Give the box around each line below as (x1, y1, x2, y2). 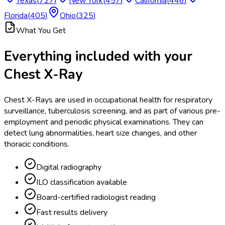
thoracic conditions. (4, 139, 69, 150)
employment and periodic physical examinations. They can (4, 117, 203, 128)
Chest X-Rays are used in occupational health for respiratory (4, 94, 212, 106)
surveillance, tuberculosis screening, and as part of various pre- (4, 105, 220, 117)
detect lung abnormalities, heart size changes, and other (4, 128, 197, 139)
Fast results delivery (36, 207, 107, 218)
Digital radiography (36, 162, 101, 173)
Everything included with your (4, 47, 192, 65)
